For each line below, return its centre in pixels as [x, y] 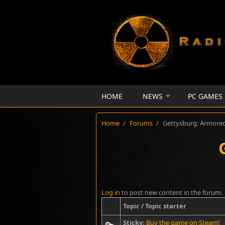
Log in [111, 192]
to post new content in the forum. [171, 192]
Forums [141, 123]
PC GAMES [205, 96]
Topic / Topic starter [155, 206]
